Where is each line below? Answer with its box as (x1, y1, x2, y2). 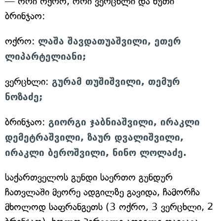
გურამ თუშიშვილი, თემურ (52, 76, 180, 87)
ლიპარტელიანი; (5, 51, 86, 62)
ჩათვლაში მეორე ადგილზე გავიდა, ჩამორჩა (5, 186, 200, 198)
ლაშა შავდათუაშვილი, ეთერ (38, 36, 181, 46)
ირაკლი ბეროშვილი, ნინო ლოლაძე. (5, 147, 186, 158)
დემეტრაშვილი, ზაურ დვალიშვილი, (5, 132, 184, 143)
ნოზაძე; (5, 91, 43, 102)
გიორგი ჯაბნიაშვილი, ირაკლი (48, 116, 200, 127)
